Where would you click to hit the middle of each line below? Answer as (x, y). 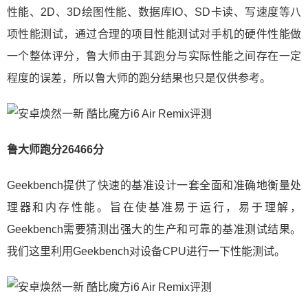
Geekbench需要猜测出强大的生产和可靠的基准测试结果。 (154, 229)
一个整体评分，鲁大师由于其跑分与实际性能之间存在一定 (154, 56)
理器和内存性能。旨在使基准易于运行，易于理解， (154, 207)
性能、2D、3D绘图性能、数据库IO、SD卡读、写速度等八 (154, 12)
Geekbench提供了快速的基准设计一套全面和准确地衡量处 (154, 185)
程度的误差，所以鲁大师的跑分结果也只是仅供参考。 (139, 78)
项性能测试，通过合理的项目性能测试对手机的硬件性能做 (154, 34)
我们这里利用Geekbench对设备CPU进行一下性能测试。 (146, 251)
